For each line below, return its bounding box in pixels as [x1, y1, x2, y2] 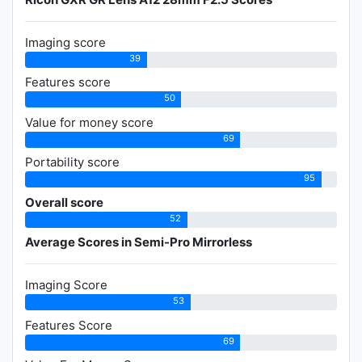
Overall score [25, 194, 103, 210]
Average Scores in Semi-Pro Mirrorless [25, 234, 252, 250]
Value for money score [25, 114, 154, 130]
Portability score [25, 154, 120, 170]
